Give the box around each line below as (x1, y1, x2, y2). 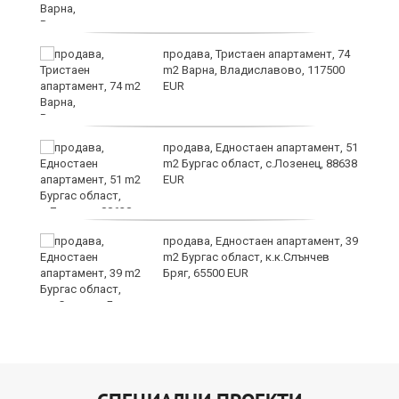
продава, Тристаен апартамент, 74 (163, 47, 350, 61)
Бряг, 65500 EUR (163, 266, 248, 281)
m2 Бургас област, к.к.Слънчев (163, 250, 330, 265)
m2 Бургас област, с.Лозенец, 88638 (163, 157, 357, 171)
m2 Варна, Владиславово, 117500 (163, 63, 345, 77)
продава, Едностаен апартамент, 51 (163, 141, 358, 155)
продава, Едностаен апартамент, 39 (163, 234, 358, 248)
